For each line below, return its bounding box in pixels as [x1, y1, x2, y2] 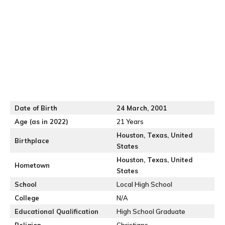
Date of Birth [15, 104, 57, 112]
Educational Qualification [15, 207, 98, 215]
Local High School [117, 180, 172, 188]
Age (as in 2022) [15, 118, 68, 126]
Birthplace [15, 137, 49, 145]
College [15, 194, 39, 202]
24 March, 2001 [117, 104, 167, 112]
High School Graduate [117, 207, 185, 215]
